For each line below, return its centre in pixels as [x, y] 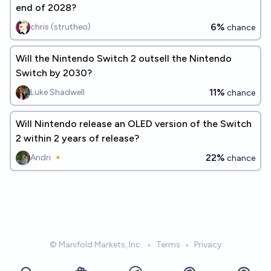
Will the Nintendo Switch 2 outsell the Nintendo [124, 58]
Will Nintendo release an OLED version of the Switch [134, 124]
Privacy [208, 245]
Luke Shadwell [57, 92]
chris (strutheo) [60, 27]
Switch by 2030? [54, 73]
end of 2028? [46, 8]
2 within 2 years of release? [77, 138]
